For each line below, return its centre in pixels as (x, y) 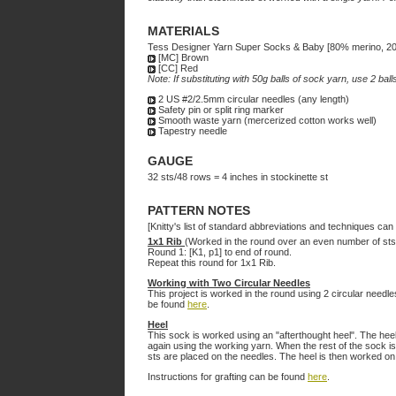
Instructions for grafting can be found (228, 377)
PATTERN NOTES (199, 210)
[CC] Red (177, 68)
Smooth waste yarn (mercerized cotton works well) (266, 120)
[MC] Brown (182, 57)
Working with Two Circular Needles (229, 283)
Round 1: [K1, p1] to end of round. (220, 252)
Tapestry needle (191, 131)
